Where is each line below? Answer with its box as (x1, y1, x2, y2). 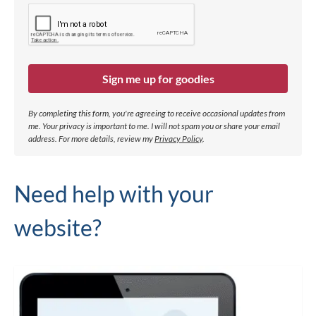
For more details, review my (59, 133, 154, 144)
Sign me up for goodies (102, 71, 214, 85)
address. (28, 133, 59, 144)
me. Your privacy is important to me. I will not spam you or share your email (28, 120, 280, 131)
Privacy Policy (154, 133, 202, 144)
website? (14, 213, 102, 241)
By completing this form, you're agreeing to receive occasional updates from (28, 107, 285, 119)
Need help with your (14, 179, 214, 207)
